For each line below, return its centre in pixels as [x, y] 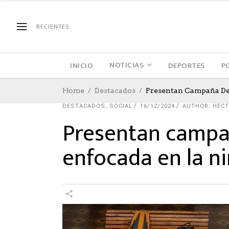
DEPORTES [186, 65]
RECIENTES [53, 26]
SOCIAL [121, 106]
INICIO [82, 65]
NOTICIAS [127, 65]
